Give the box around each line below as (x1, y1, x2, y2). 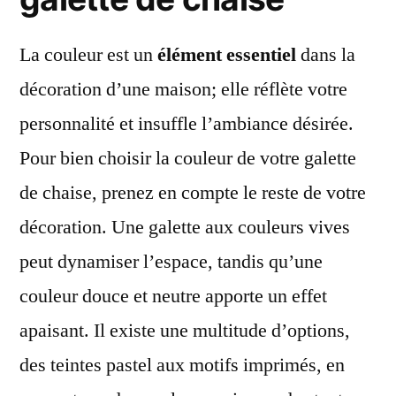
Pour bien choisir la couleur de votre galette (19, 145, 356, 171)
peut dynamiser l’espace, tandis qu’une (19, 248, 323, 274)
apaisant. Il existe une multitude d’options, (19, 317, 350, 343)
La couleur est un (19, 42, 157, 67)
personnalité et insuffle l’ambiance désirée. (19, 110, 354, 136)
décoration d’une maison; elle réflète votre (19, 76, 347, 102)
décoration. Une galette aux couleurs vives (19, 214, 350, 240)
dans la (296, 42, 355, 67)
